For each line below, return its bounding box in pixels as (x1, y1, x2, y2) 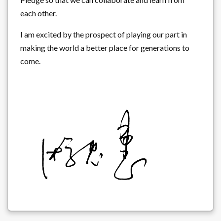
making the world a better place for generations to (20, 42, 189, 52)
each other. (20, 8, 57, 18)
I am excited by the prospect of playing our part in (20, 29, 187, 39)
